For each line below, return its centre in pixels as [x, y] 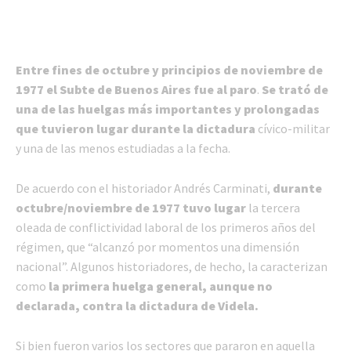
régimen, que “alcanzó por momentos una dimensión [157, 247]
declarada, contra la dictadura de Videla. [137, 306]
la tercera [274, 208]
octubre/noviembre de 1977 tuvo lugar [132, 208]
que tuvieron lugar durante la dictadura [136, 129]
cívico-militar [293, 129]
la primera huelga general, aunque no [161, 286]
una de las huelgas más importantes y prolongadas [168, 109]
